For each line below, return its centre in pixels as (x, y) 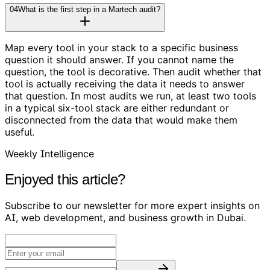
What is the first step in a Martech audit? (89, 9)
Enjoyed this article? (65, 179)
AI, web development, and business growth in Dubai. (125, 217)
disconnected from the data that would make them (121, 120)
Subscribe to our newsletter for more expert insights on (132, 205)
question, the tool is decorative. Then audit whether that (133, 71)
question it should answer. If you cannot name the (119, 59)
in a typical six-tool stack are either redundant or (117, 108)
